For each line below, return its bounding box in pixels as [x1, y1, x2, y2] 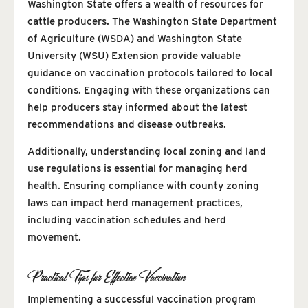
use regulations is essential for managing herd [27, 162, 247, 175]
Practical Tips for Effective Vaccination [27, 266, 185, 288]
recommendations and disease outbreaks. [27, 118, 226, 131]
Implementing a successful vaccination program [27, 293, 256, 306]
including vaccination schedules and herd [27, 214, 226, 227]
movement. [27, 231, 81, 244]
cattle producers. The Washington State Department [27, 15, 277, 28]
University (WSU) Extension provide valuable [27, 49, 241, 63]
